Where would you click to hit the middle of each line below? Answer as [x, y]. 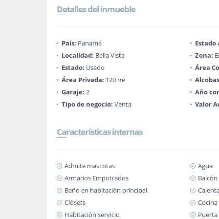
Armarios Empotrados [97, 178]
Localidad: [78, 55]
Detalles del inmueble [96, 9]
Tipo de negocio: [87, 104]
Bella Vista [109, 55]
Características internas [99, 132]
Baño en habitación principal [106, 190]
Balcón [208, 178]
